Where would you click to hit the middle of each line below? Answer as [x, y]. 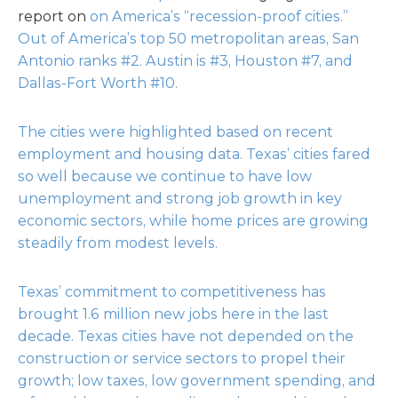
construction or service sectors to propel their [182, 358]
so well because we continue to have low [165, 176]
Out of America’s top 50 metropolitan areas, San [188, 39]
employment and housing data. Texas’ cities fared [194, 154]
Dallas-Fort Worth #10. [98, 83]
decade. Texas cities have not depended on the [186, 336]
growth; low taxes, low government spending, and [197, 381]
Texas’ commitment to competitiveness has [172, 292]
